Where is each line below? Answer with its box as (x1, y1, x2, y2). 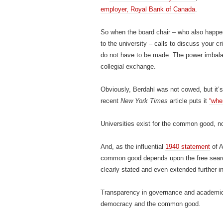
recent (101, 97, 118, 105)
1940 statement (165, 143, 210, 150)
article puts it (168, 97, 209, 105)
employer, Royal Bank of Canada (101, 5, 195, 13)
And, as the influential (101, 143, 165, 150)
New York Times (118, 97, 168, 105)
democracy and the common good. (101, 200, 201, 208)
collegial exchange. (101, 63, 156, 70)
